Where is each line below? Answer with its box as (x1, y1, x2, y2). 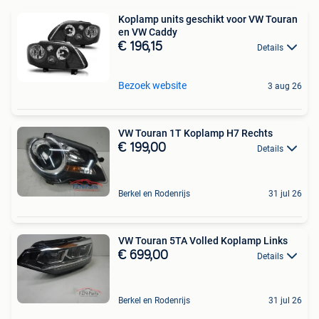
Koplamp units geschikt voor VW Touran (118, 13, 298, 25)
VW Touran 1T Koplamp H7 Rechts (118, 127, 273, 139)
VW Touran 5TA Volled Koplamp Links (118, 234, 288, 246)
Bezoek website (118, 80, 187, 91)
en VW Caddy (118, 26, 177, 38)
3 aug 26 (268, 81, 302, 91)
